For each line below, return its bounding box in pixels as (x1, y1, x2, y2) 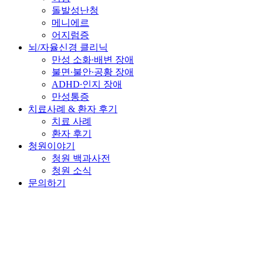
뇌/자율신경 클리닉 (28, 42, 108, 52)
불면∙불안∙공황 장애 (52, 67, 134, 77)
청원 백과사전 (52, 153, 110, 163)
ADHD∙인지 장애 (52, 79, 122, 89)
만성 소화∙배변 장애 (52, 55, 134, 65)
